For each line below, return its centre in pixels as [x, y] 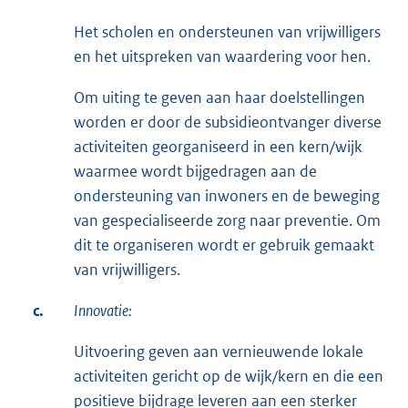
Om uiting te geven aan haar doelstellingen [219, 98]
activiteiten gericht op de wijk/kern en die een [229, 377]
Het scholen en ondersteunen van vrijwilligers [227, 32]
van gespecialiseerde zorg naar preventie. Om [227, 221]
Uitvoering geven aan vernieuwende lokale [219, 352]
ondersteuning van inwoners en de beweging [227, 196]
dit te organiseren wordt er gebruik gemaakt [224, 245]
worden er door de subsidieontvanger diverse [228, 122]
